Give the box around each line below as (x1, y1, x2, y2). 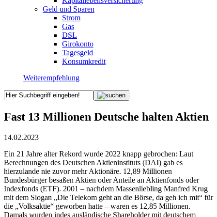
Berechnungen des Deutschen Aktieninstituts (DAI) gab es (4, 158, 183, 167)
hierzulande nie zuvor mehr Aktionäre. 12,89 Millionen (4, 167, 172, 175)
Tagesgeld (62, 48, 93, 57)
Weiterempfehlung (23, 73, 79, 82)
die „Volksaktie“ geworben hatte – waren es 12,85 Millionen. (4, 201, 190, 210)
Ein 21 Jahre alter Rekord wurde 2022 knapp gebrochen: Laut (4, 149, 193, 158)
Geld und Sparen (43, 4, 94, 13)
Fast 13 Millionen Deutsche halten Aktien (4, 110, 209, 123)
